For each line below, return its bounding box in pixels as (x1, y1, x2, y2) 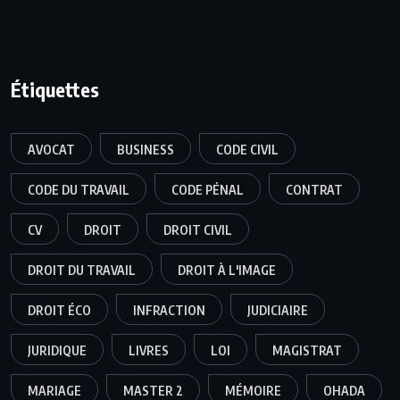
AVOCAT (28, 142, 75, 158)
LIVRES (129, 343, 169, 359)
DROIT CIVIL (163, 222, 232, 238)
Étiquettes (11, 77, 99, 103)
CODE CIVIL (216, 142, 279, 158)
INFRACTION (133, 303, 205, 319)
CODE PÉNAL (171, 182, 244, 198)
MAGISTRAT (272, 343, 342, 359)
